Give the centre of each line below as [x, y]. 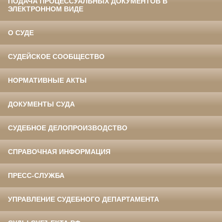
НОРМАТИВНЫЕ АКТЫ [47, 81]
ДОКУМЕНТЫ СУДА [41, 104]
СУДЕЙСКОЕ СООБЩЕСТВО [56, 57]
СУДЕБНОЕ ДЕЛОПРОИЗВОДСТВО [68, 128]
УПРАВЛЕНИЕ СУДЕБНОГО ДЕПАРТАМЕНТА [83, 199]
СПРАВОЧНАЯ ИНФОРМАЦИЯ [59, 152]
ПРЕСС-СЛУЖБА [36, 176]
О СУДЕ [21, 33]
